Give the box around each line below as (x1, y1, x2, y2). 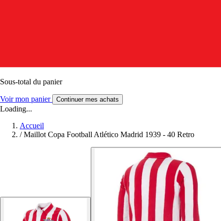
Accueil (20, 121, 44, 130)
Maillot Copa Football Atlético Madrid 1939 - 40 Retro (24, 130, 194, 139)
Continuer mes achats (56, 95, 119, 103)
